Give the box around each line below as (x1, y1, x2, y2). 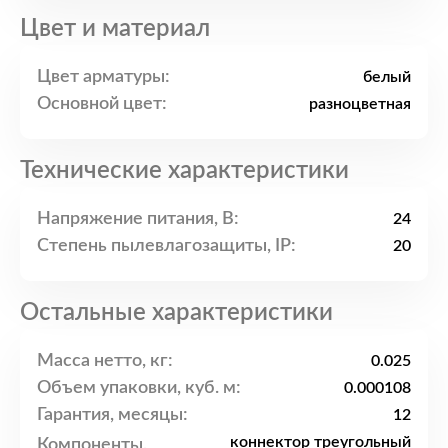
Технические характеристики (20, 159, 349, 184)
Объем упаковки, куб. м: (37, 378, 241, 397)
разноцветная (309, 96, 411, 113)
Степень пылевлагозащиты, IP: (37, 236, 296, 255)
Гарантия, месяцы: (37, 405, 188, 424)
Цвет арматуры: (37, 67, 170, 86)
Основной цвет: (37, 94, 167, 113)
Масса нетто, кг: (37, 351, 173, 370)
